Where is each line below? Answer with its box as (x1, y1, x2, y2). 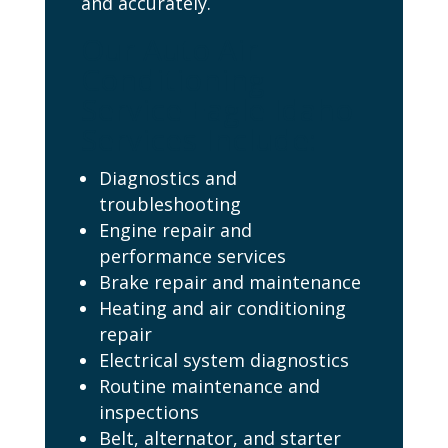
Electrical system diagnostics (98, 348, 349, 373)
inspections (98, 400, 199, 425)
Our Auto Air (80, 29, 258, 71)
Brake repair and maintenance (98, 270, 361, 295)
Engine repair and (98, 218, 252, 243)
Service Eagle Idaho (80, 89, 353, 131)
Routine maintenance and (98, 374, 320, 399)
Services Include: (80, 119, 316, 161)
